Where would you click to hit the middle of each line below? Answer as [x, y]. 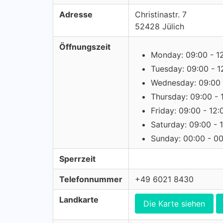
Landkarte [79, 200]
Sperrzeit [77, 159]
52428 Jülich [160, 26]
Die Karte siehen [174, 204]
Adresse [76, 14]
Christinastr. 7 [161, 14]
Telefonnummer [91, 179]
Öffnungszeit [85, 47]
